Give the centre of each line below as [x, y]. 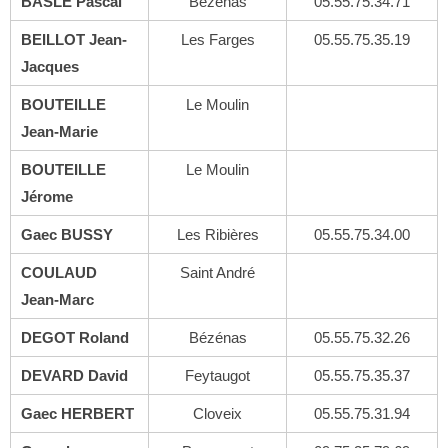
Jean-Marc [57, 299]
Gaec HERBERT [77, 413]
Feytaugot [217, 375]
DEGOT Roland [75, 337]
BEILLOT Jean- [74, 39]
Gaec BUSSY [67, 234]
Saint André [217, 272]
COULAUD [59, 272]
